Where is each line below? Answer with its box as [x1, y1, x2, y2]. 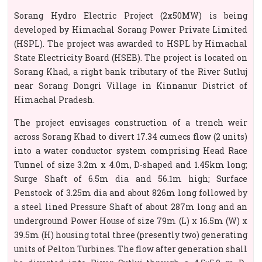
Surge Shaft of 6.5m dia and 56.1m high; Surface [14, 173, 248, 184]
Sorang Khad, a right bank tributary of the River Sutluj [14, 66, 248, 77]
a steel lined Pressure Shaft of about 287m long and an [14, 201, 248, 212]
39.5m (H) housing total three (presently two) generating [14, 229, 248, 240]
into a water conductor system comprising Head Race [14, 145, 248, 156]
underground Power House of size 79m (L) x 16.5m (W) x [14, 215, 248, 226]
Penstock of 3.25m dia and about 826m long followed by [14, 187, 248, 198]
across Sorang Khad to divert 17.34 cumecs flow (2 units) [14, 131, 248, 142]
